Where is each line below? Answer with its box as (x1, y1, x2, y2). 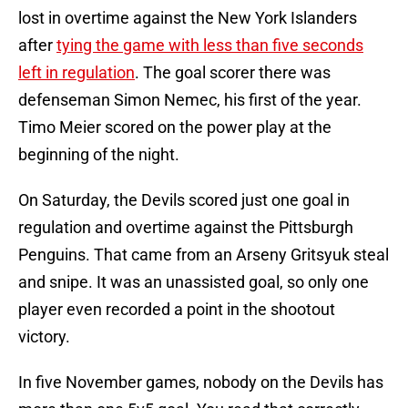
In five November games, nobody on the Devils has (18, 372, 383, 393)
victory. (18, 327, 74, 347)
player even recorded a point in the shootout (18, 300, 335, 320)
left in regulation (18, 63, 135, 83)
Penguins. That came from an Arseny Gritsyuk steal (18, 245, 389, 265)
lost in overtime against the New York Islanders (18, 8, 357, 28)
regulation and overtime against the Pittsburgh (18, 218, 353, 238)
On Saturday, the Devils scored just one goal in (18, 190, 350, 210)
